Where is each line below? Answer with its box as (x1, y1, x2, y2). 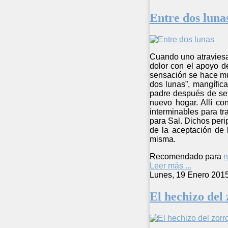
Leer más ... (150, 161, 191, 170)
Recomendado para (150, 152, 221, 161)
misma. (150, 134, 176, 144)
